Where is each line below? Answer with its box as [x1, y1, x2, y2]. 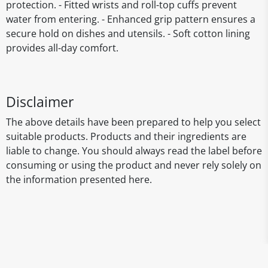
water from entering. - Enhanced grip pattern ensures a [6, 13, 255, 26]
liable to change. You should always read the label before [6, 144, 262, 157]
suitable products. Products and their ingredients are [6, 130, 246, 143]
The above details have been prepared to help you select [6, 115, 261, 129]
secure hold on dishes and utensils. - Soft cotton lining [6, 27, 250, 40]
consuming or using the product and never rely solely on [6, 159, 261, 172]
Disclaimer [6, 92, 74, 111]
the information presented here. [6, 173, 152, 186]
